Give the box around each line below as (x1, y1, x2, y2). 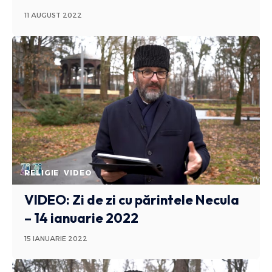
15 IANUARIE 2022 (24, 234, 88, 243)
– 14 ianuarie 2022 (24, 209, 139, 226)
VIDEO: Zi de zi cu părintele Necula (24, 191, 240, 208)
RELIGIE (24, 168, 59, 177)
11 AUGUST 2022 (24, 10, 83, 19)
